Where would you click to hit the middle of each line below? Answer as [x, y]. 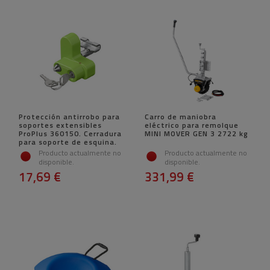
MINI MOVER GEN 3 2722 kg [196, 134]
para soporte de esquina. [68, 142]
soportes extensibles [60, 125]
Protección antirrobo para [69, 117]
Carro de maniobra [181, 117]
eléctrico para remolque [192, 125]
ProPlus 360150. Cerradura [70, 134]
